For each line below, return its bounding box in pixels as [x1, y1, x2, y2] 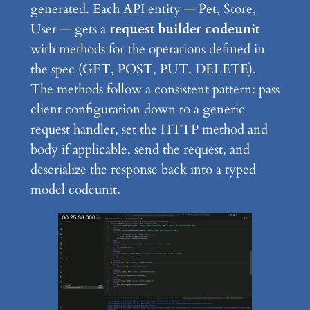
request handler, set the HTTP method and [30, 120, 268, 138]
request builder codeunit [109, 19, 260, 38]
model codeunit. [30, 180, 120, 199]
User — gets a [30, 19, 109, 38]
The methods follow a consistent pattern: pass [30, 80, 280, 98]
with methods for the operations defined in [30, 39, 265, 58]
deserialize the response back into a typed [30, 160, 256, 179]
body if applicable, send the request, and [30, 140, 250, 158]
